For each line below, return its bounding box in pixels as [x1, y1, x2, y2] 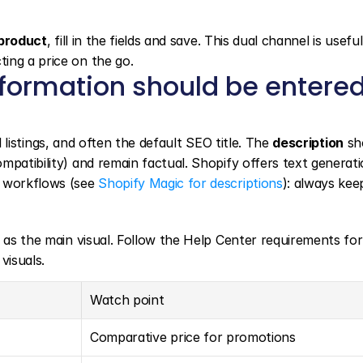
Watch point [90, 292, 164, 308]
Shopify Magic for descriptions [98, 175, 283, 191]
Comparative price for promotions [90, 329, 296, 345]
